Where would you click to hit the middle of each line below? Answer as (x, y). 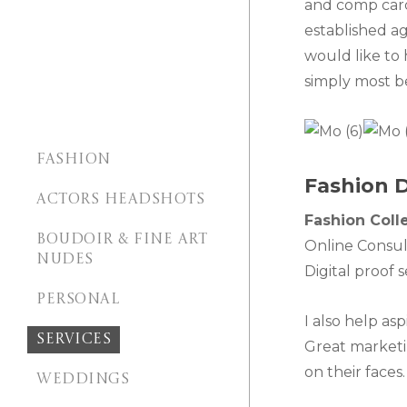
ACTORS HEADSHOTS (120, 200)
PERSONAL (78, 300)
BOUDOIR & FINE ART (122, 240)
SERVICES (74, 340)
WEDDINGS (83, 380)
